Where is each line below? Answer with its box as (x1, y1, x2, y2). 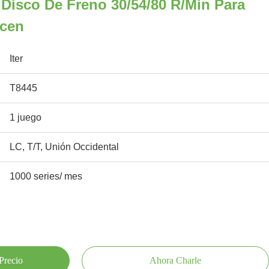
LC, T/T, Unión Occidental (10, 142, 119, 152)
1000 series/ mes (10, 171, 82, 181)
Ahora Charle (150, 255, 201, 265)
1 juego (10, 112, 41, 122)
